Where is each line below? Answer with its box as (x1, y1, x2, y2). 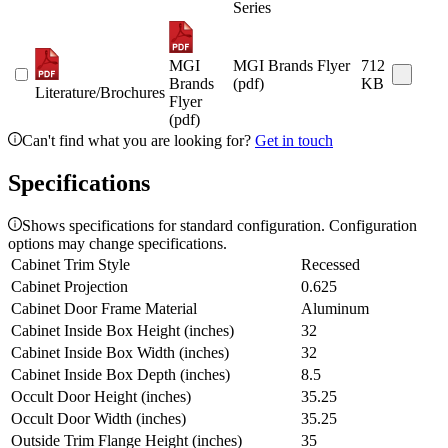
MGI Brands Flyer (233, 57, 350, 75)
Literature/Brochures (35, 84, 165, 102)
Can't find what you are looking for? (22, 132, 255, 150)
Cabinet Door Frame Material (11, 300, 197, 318)
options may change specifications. (8, 235, 227, 253)
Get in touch (255, 132, 333, 150)
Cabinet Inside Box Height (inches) (11, 322, 234, 340)
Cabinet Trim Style (11, 256, 130, 274)
